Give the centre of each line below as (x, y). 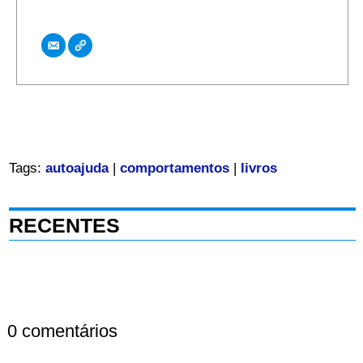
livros (258, 169)
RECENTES (64, 226)
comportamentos (174, 169)
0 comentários (62, 331)
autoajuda (77, 169)
